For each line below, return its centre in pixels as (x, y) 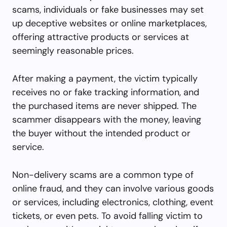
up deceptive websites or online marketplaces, (109, 23)
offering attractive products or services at (101, 37)
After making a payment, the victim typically (105, 78)
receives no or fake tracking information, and (106, 92)
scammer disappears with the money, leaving (107, 119)
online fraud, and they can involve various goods (113, 188)
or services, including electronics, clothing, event (113, 202)
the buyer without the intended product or (101, 133)
